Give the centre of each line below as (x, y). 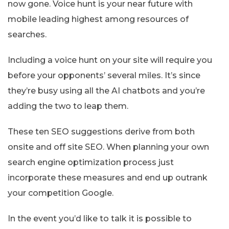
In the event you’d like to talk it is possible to (100, 219)
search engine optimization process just (91, 163)
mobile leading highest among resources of (98, 19)
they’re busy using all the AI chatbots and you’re (106, 91)
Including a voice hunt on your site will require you (110, 60)
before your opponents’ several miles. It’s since (104, 76)
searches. (27, 35)
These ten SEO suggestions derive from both (101, 132)
